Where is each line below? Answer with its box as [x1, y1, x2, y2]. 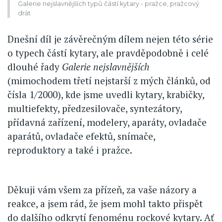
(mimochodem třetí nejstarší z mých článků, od [7, 74, 211, 87]
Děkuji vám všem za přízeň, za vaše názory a [7, 183, 197, 196]
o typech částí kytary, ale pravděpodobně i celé [7, 46, 209, 59]
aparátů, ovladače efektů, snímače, [7, 129, 155, 142]
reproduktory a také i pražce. [7, 143, 132, 156]
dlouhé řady [7, 60, 62, 73]
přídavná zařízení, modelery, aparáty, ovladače [7, 115, 207, 128]
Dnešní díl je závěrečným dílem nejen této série [7, 32, 213, 45]
